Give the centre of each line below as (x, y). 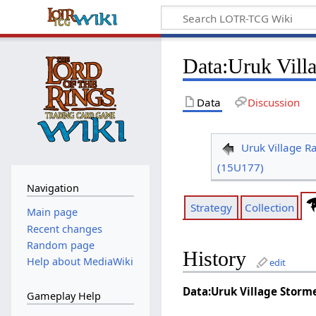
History (215, 259)
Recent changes (64, 229)
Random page (60, 245)
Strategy (211, 208)
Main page (52, 212)
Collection (269, 208)
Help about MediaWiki (80, 262)
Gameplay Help (63, 296)
